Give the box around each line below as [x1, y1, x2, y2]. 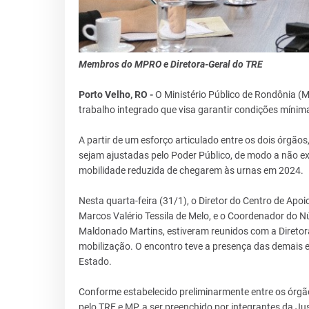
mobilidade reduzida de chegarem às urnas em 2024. [78, 164, 303, 176]
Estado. [78, 255, 112, 267]
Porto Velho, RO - [78, 88, 155, 100]
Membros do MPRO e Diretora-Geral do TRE [78, 58, 263, 70]
